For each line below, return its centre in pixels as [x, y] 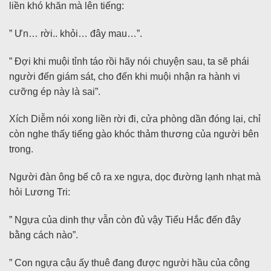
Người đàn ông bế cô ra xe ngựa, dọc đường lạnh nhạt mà [135, 177]
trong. [21, 149]
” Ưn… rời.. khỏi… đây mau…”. [76, 33]
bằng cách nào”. [44, 235]
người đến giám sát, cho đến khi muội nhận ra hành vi [125, 76]
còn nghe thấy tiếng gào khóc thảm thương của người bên [134, 134]
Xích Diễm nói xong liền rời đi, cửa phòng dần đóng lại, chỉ [135, 119]
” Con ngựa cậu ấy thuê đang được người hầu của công [129, 263]
